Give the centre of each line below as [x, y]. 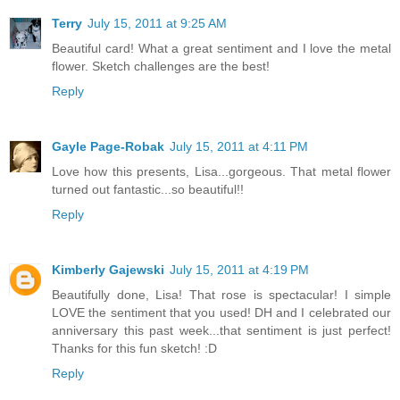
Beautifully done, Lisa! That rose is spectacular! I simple [221, 294]
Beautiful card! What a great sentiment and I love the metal [221, 48]
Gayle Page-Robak [108, 146]
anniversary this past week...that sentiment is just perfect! [221, 330]
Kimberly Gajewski [108, 269]
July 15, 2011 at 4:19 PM [239, 269]
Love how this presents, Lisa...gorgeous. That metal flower [221, 171]
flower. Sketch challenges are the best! [161, 66]
